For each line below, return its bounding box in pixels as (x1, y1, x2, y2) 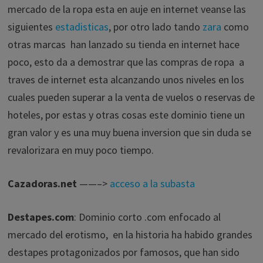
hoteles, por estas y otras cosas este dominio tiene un (7, 108, 245, 122)
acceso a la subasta (109, 177, 195, 190)
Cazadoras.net (7, 177, 77, 190)
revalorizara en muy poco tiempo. (7, 143, 154, 157)
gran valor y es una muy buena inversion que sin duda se (7, 126, 251, 139)
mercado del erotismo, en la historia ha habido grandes (7, 228, 252, 241)
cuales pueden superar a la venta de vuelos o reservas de (7, 90, 255, 104)
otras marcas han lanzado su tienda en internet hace (7, 38, 240, 51)
